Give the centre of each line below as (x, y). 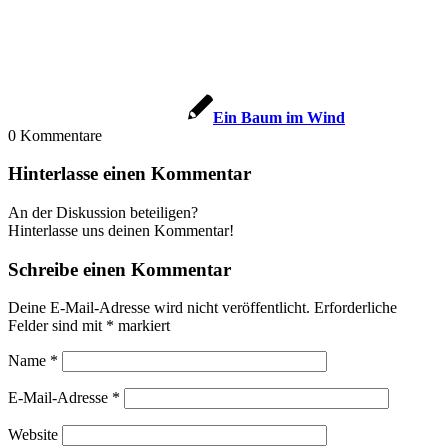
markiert (142, 326)
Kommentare (61, 135)
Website (33, 435)
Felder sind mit (57, 326)
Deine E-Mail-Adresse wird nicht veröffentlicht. (159, 308)
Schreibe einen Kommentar (119, 269)
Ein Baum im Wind (279, 117)
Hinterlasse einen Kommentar (129, 174)
